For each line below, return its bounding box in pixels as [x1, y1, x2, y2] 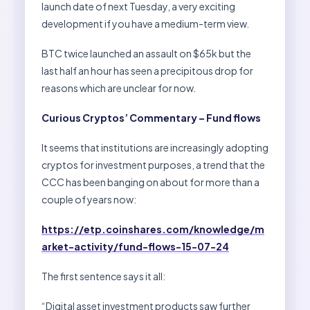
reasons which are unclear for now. [42, 81, 196, 94]
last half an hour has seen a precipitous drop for [42, 64, 253, 77]
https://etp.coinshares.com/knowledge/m [42, 222, 264, 235]
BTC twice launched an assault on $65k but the [42, 46, 251, 60]
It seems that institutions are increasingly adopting [42, 140, 268, 154]
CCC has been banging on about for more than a [42, 175, 259, 188]
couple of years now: [42, 192, 136, 206]
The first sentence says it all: [42, 269, 165, 282]
